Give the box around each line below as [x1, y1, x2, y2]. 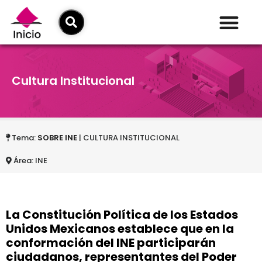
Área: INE [12, 155, 47, 167]
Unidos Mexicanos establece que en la [6, 220, 234, 237]
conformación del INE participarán [6, 235, 216, 251]
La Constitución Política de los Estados [6, 206, 238, 223]
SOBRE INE [37, 132, 77, 144]
